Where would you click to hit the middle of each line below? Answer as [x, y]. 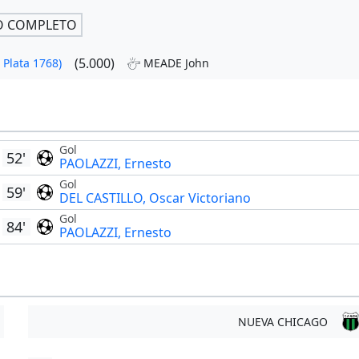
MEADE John [176, 63]
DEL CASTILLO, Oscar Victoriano [155, 198]
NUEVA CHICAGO [282, 322]
